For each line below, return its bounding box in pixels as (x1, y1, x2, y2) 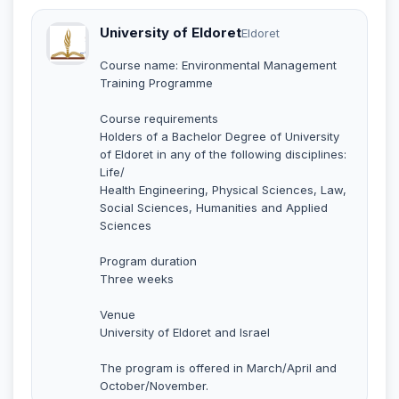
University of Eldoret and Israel (100, 324, 270, 339)
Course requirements (100, 110, 218, 126)
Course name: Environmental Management (100, 57, 337, 72)
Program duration (100, 253, 197, 268)
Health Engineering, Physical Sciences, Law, (100, 182, 346, 197)
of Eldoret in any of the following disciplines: (100, 146, 346, 161)
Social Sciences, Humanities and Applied (100, 199, 328, 215)
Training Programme (100, 75, 213, 90)
